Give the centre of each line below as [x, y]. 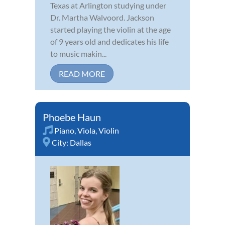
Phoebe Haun [72, 117]
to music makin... [78, 53]
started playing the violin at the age [110, 29]
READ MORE [82, 73]
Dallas [81, 142]
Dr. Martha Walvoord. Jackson [102, 17]
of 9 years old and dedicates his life [109, 41]
